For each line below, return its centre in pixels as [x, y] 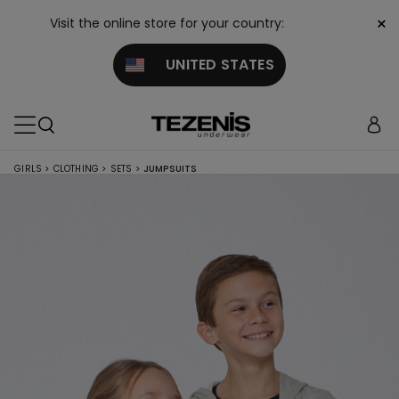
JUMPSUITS [170, 169]
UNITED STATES [209, 65]
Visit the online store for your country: [167, 23]
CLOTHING [76, 169]
